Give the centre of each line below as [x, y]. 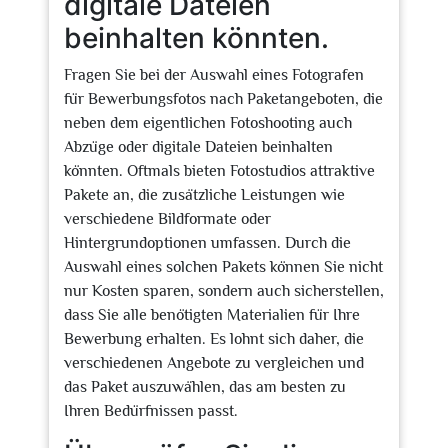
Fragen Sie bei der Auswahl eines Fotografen [214, 75]
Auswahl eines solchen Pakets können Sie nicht [223, 267]
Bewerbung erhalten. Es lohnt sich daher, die [214, 339]
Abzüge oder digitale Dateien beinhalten [198, 147]
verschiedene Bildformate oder [167, 219]
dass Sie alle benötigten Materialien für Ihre [212, 315]
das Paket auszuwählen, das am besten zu [205, 387]
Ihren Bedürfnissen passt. [151, 411]
